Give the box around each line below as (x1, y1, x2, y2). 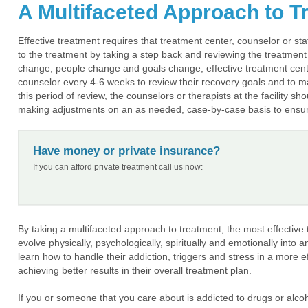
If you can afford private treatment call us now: (32, 162, 203, 173)
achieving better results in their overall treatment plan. (18, 265, 252, 276)
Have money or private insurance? (32, 144, 220, 158)
